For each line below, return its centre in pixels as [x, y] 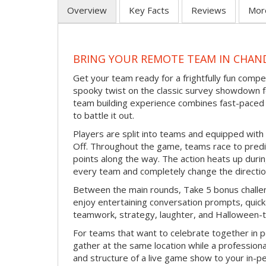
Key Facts [149, 10]
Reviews [209, 10]
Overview [87, 10]
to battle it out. [104, 115]
